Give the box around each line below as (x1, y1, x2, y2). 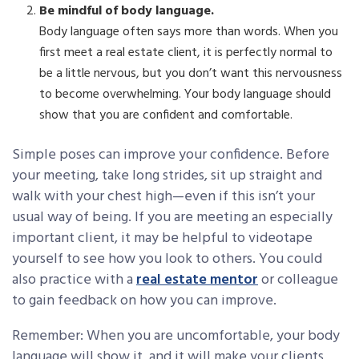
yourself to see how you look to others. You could (12, 248, 322, 272)
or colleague (258, 268, 338, 292)
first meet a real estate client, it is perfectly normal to (39, 42, 333, 64)
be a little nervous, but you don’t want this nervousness (39, 63, 343, 85)
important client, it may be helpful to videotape (12, 227, 313, 251)
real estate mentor (136, 268, 258, 292)
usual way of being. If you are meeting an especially (12, 206, 333, 230)
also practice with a (12, 268, 136, 292)
